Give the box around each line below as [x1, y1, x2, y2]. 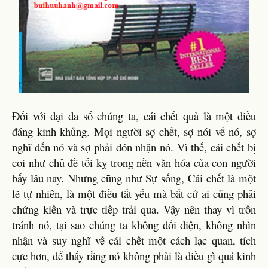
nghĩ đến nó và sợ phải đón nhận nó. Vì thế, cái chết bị [12, 139, 256, 154]
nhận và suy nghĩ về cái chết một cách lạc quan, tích [12, 233, 256, 248]
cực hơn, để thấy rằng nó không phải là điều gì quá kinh [12, 248, 256, 263]
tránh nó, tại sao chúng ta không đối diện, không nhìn [12, 217, 256, 232]
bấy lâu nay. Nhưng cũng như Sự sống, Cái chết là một [12, 170, 256, 185]
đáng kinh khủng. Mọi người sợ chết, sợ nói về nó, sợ [12, 124, 256, 139]
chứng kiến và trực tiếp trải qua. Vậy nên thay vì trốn [12, 202, 256, 217]
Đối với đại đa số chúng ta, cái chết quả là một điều [12, 108, 256, 123]
